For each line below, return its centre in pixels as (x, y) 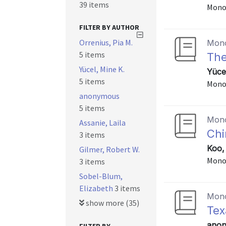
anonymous (99, 96)
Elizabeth (97, 188)
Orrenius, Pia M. (106, 42)
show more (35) (112, 203)
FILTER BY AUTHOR (109, 27)
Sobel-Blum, (101, 176)
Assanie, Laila (102, 123)
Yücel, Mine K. (102, 69)
